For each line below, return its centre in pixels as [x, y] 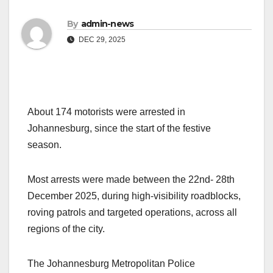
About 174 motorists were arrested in [106, 112]
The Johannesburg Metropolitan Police [111, 263]
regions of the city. [66, 229]
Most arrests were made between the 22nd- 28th [131, 179]
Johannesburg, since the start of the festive [119, 128]
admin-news [107, 23]
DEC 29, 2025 [101, 39]
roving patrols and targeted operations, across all [132, 212]
